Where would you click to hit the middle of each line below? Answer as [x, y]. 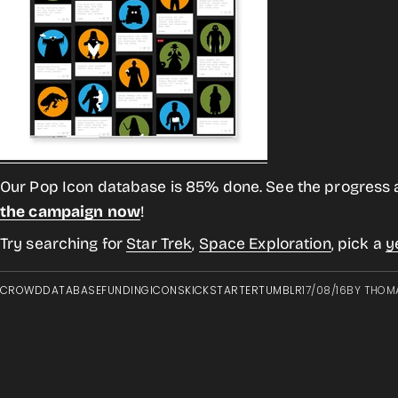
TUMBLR [281, 290]
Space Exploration [265, 244]
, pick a [358, 244]
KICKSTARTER [222, 290]
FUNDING [126, 290]
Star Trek [159, 244]
